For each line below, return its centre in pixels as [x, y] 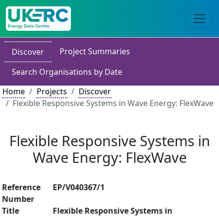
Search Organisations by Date [67, 72]
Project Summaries [95, 51]
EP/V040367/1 [79, 187]
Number [18, 199]
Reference [21, 187]
